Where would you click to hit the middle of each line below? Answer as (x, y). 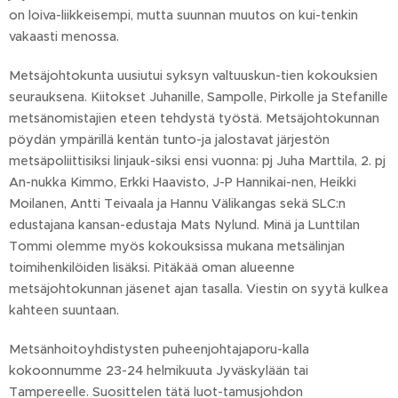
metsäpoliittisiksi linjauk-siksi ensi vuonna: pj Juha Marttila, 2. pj (197, 161)
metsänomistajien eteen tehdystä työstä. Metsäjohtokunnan (194, 118)
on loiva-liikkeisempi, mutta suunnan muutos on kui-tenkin (183, 15)
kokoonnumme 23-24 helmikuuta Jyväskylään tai (159, 370)
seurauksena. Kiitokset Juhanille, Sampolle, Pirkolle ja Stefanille (199, 97)
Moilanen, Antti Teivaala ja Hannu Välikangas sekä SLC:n (177, 203)
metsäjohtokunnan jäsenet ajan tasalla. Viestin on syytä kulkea (199, 289)
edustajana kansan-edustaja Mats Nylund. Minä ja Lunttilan (184, 225)
